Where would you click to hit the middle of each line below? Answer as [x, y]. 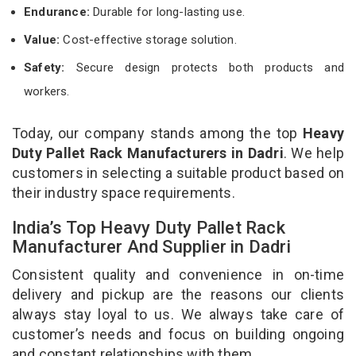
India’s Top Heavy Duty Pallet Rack [149, 227]
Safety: [44, 67]
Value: [44, 39]
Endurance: [57, 12]
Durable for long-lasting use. [167, 12]
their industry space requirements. [124, 192]
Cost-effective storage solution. [150, 39]
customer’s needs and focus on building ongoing [178, 334]
